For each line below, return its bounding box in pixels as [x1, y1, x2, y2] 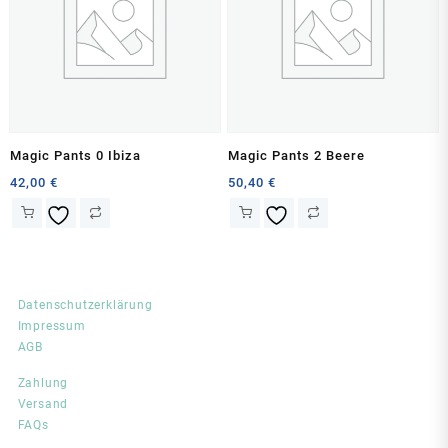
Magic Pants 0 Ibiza [10, 148, 141, 164]
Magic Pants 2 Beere [228, 148, 366, 164]
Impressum [17, 318, 86, 333]
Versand [17, 396, 69, 411]
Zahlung [17, 375, 69, 390]
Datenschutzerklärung [17, 297, 153, 312]
